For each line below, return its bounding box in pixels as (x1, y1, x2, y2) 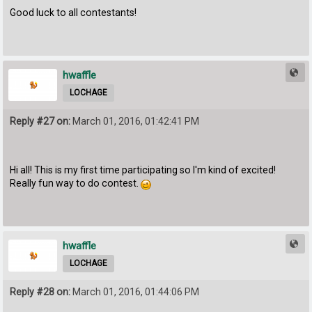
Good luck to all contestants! (10, 6, 137, 18)
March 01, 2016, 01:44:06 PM (70, 286, 200, 298)
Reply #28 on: (10, 286, 71, 298)
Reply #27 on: (10, 115, 71, 127)
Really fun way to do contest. (10, 178, 141, 189)
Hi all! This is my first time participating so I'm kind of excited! (10, 164, 276, 176)
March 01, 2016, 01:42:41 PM (70, 115, 200, 127)
